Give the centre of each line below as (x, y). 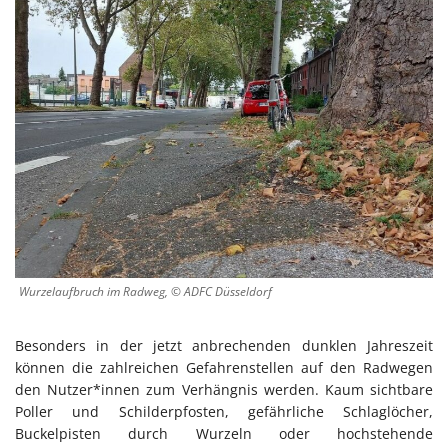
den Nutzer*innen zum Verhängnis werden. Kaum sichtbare (224, 389)
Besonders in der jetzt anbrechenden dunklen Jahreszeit (224, 345)
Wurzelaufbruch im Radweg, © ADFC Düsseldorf (145, 291)
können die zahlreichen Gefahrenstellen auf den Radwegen (224, 367)
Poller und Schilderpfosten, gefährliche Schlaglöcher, (224, 411)
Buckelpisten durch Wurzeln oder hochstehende (224, 433)
